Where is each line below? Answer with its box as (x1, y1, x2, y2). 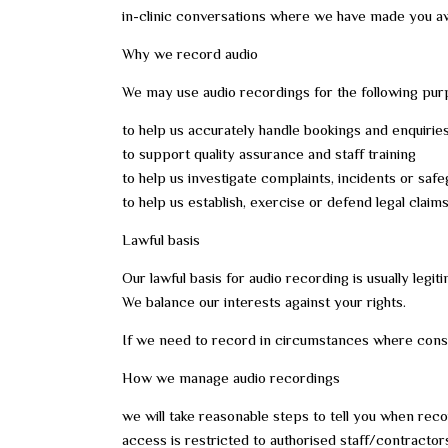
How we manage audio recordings (122, 369, 340, 386)
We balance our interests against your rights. (122, 293, 406, 310)
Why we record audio (122, 45, 258, 62)
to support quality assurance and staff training (122, 145, 416, 162)
